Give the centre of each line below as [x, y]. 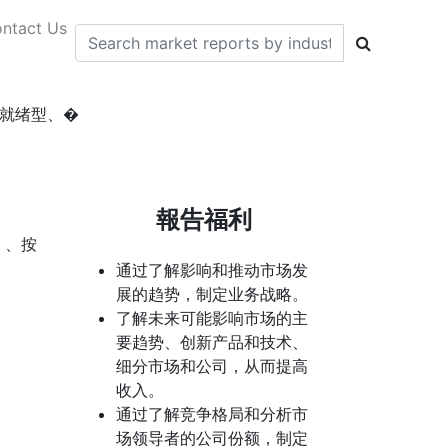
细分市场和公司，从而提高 [212, 366]
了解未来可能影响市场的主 [212, 318]
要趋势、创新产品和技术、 [212, 342]
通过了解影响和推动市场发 [212, 270]
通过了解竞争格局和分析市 [212, 414]
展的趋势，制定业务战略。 [212, 294]
